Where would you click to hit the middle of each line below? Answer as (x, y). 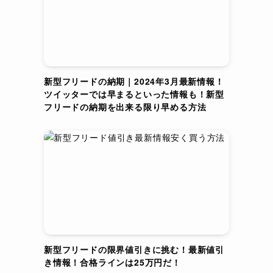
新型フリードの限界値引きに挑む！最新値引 (134, 249)
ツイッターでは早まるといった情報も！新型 (134, 94)
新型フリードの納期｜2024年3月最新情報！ (134, 81)
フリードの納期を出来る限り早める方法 (125, 107)
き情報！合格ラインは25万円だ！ (112, 262)
